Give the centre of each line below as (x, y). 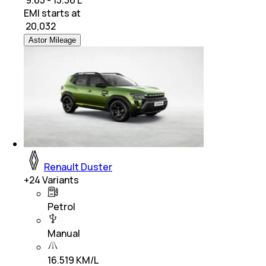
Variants (60, 180)
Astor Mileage (52, 40)
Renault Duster (78, 167)
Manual (64, 234)
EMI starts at (52, 13)
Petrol (61, 207)
